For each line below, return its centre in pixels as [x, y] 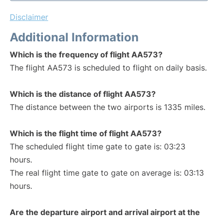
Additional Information [74, 37]
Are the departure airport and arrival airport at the [105, 212]
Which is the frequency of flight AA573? [86, 54]
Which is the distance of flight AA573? [83, 94]
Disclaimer [29, 17]
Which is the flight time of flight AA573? [86, 133]
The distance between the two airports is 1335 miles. [108, 107]
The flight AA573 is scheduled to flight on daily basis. [108, 68]
